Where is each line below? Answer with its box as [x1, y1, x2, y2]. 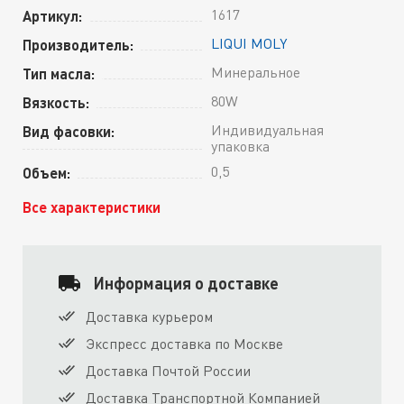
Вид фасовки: [23, 123, 115, 141]
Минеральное [211, 63, 300, 82]
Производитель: [23, 36, 133, 54]
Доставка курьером [86, 308, 213, 326]
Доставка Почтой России [86, 362, 251, 381]
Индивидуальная [211, 121, 324, 140]
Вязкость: [23, 94, 89, 112]
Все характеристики [23, 198, 161, 216]
